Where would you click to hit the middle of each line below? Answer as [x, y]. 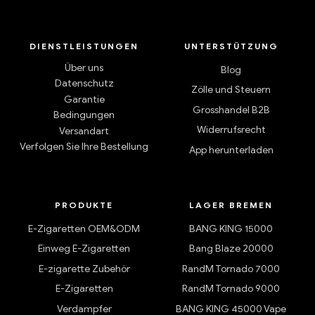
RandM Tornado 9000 [231, 289]
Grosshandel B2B [231, 110]
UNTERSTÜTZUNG [231, 46]
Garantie [84, 99]
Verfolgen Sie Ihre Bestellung [84, 147]
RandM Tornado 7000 [231, 269]
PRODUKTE [84, 205]
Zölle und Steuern [231, 90]
